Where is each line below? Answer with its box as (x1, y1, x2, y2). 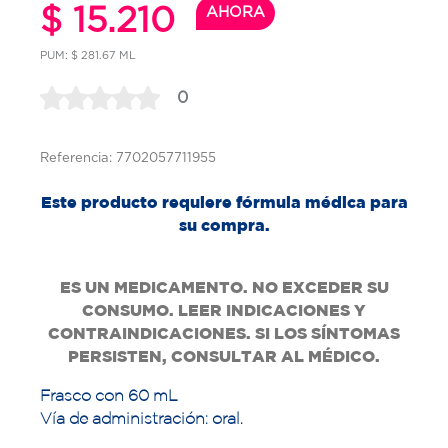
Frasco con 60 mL (40, 385, 177, 404)
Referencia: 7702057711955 (40, 149, 216, 165)
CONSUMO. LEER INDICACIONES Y (82, 300, 366, 319)
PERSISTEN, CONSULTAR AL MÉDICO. (68, 346, 380, 365)
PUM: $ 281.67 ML (40, 49, 136, 62)
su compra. (178, 215, 270, 234)
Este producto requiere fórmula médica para (40, 192, 408, 211)
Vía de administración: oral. (40, 408, 243, 427)
